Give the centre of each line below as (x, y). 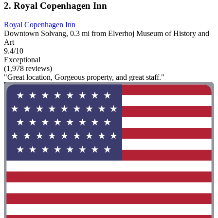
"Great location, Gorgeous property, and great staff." (84, 77)
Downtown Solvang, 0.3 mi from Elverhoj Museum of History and (107, 33)
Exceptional (22, 59)
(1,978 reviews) (28, 68)
